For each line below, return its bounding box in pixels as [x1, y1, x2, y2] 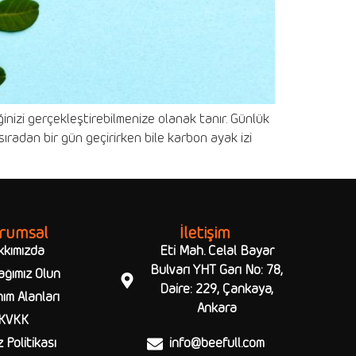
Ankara [196, 301, 237, 317]
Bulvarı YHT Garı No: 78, [150, 263, 284, 279]
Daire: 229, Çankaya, [160, 282, 274, 298]
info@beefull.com [168, 336, 265, 352]
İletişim [179, 225, 230, 245]
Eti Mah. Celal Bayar [159, 244, 274, 260]
